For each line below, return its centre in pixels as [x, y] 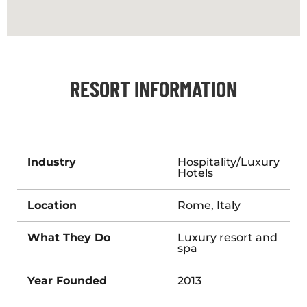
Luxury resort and [228, 237]
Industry [52, 162]
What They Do [69, 237]
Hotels [195, 173]
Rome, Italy [209, 205]
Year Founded [67, 280]
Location [52, 205]
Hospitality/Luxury [229, 162]
